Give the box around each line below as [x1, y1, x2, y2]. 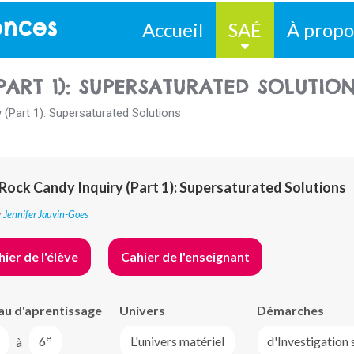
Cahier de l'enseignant [121, 248, 250, 264]
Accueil [142, 18, 203, 41]
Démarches [256, 302, 324, 318]
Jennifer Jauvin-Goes [3, 208, 88, 220]
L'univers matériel [130, 333, 224, 349]
